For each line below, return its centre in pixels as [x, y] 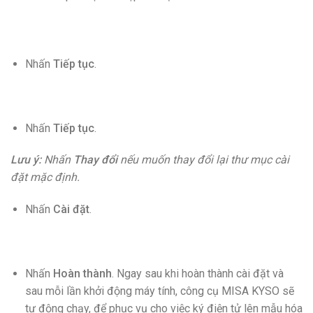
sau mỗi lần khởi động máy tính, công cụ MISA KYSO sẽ [159, 291]
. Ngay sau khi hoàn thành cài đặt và [197, 273]
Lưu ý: [26, 160]
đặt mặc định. [45, 177]
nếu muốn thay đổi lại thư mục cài [203, 160]
